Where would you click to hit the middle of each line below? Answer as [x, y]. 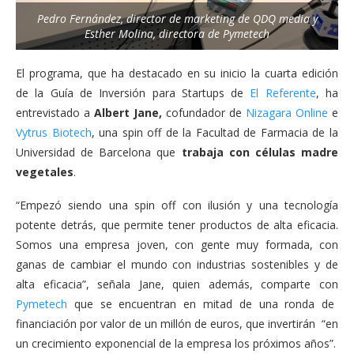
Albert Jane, [128, 112]
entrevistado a [55, 112]
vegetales [45, 171]
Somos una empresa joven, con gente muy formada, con [177, 244]
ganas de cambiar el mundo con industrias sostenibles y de [177, 264]
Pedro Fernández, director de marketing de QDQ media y [177, 18]
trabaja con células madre [260, 152]
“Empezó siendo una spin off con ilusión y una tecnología [177, 205]
